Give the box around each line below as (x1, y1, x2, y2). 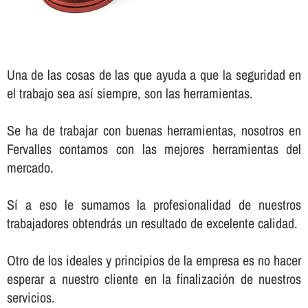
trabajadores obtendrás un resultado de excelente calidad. (6, 213, 298, 232)
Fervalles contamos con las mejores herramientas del (6, 139, 302, 158)
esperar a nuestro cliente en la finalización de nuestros (6, 269, 302, 288)
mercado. (6, 157, 54, 177)
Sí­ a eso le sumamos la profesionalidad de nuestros (6, 195, 302, 214)
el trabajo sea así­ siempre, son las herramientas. (6, 83, 253, 102)
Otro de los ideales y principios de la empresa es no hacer (6, 250, 302, 269)
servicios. (6, 287, 55, 307)
